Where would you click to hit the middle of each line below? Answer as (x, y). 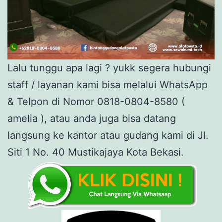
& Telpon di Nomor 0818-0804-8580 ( (96, 102)
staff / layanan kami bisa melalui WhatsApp (108, 85)
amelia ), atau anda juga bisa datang (92, 119)
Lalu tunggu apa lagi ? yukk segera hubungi (109, 68)
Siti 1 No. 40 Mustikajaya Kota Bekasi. (96, 152)
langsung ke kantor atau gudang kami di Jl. (108, 136)
